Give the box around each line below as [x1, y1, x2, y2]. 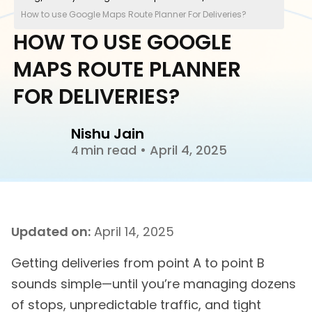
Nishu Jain [71, 123, 144, 143]
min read [81, 141, 140, 159]
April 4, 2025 [146, 141, 227, 159]
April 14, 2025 [91, 223, 174, 241]
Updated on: [11, 223, 91, 241]
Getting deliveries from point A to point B [11, 254, 265, 272]
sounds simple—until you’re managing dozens [11, 275, 296, 293]
